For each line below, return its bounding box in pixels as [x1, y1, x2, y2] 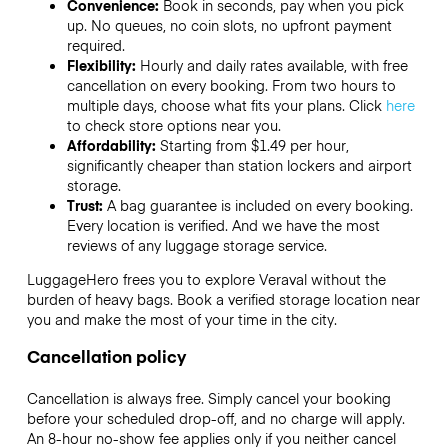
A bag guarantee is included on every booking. [106, 195, 413, 216]
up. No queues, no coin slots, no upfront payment [66, 15, 392, 36]
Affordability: [66, 135, 160, 156]
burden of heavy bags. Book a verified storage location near [26, 289, 420, 310]
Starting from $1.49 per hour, [159, 135, 349, 156]
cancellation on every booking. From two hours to [66, 75, 396, 96]
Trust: [66, 195, 107, 216]
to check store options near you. [66, 115, 281, 136]
